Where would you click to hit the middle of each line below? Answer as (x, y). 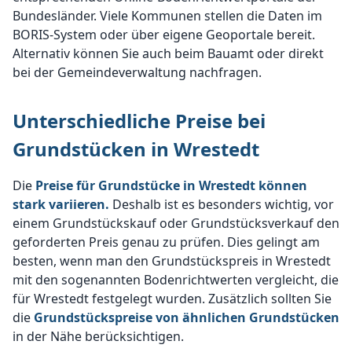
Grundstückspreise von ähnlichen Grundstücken (187, 317)
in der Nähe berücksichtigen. (98, 336)
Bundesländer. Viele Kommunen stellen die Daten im (167, 16)
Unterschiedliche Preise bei (139, 121)
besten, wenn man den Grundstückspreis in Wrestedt (172, 261)
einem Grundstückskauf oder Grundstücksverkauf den (176, 223)
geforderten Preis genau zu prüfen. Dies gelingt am (166, 242)
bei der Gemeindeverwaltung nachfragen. (137, 72)
